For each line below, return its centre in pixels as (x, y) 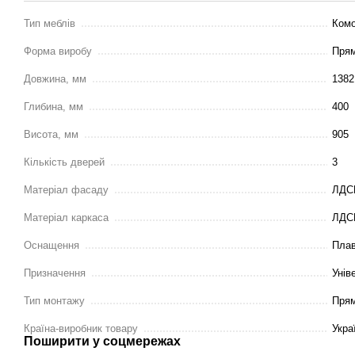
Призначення (55, 273)
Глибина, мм (53, 107)
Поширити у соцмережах (102, 341)
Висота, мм (51, 134)
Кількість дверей (64, 162)
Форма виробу (58, 51)
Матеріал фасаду (66, 190)
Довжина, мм (55, 79)
